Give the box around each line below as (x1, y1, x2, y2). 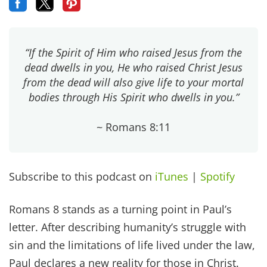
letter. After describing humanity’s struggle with (9, 219, 246, 234)
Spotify (200, 169, 235, 184)
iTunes (155, 169, 188, 184)
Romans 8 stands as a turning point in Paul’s (9, 201, 232, 216)
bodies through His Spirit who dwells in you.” (28, 90, 239, 105)
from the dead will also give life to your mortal (23, 75, 244, 90)
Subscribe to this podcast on (9, 169, 155, 184)
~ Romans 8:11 (97, 120, 170, 135)
